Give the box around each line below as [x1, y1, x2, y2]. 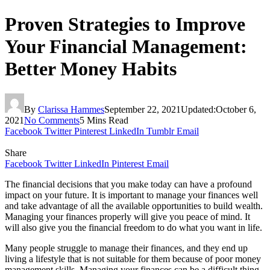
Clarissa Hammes [38, 104, 104, 115]
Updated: [181, 104, 216, 115]
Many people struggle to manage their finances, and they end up [5, 242, 248, 253]
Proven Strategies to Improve [5, 13, 245, 36]
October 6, [216, 104, 256, 115]
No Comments [24, 115, 80, 125]
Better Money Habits [5, 58, 177, 80]
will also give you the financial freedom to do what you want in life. [5, 222, 262, 233]
